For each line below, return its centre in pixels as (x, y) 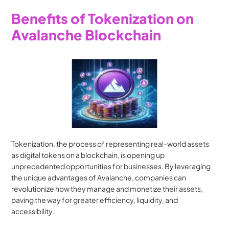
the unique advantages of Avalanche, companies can (99, 178)
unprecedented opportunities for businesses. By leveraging (111, 166)
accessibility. (33, 211)
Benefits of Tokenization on (103, 18)
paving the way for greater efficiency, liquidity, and (95, 200)
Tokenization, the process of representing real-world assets (110, 144)
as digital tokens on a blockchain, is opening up (88, 155)
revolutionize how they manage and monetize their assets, (107, 189)
